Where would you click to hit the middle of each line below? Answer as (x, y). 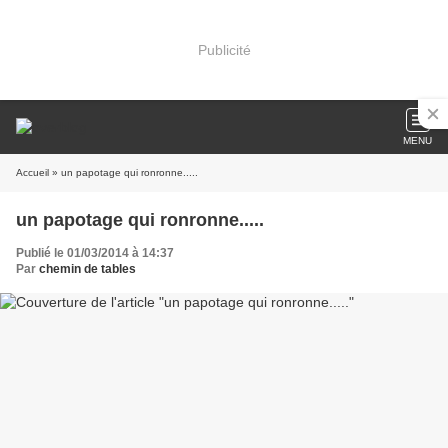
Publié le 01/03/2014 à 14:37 (95, 253)
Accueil (32, 172)
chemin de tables (87, 269)
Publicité (224, 49)
